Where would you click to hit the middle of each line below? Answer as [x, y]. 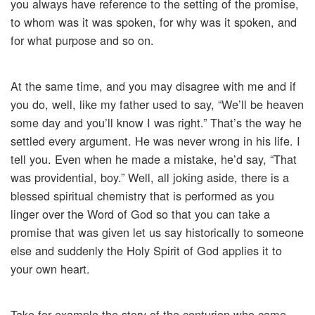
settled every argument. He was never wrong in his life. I [155, 141]
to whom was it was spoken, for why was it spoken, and [154, 22]
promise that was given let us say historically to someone [157, 232]
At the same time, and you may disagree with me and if [153, 86]
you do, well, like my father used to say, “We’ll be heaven [157, 104]
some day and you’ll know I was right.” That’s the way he [156, 123]
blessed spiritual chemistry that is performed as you [142, 196]
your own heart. [50, 269]
